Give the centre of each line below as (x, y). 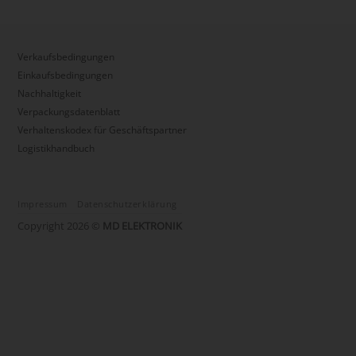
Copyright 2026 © (60, 225)
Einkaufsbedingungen (65, 75)
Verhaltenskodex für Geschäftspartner (102, 130)
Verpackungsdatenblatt (69, 111)
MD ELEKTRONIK (142, 225)
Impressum (43, 204)
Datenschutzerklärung (127, 204)
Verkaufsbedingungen (66, 56)
